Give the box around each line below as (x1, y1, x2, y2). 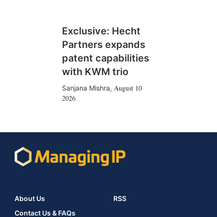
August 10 (113, 83, 142, 93)
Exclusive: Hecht (62, 25, 140, 37)
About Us (15, 194, 45, 203)
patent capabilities (62, 52, 149, 64)
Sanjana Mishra (62, 84, 110, 92)
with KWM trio (62, 66, 128, 77)
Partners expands (62, 39, 145, 50)
